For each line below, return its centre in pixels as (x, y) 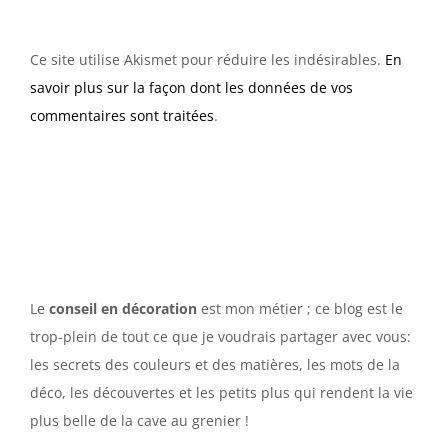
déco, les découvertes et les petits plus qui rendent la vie (221, 393)
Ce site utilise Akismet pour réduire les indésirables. (207, 60)
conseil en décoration (123, 309)
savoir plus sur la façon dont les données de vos (191, 88)
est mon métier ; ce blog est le (300, 309)
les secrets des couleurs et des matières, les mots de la (215, 365)
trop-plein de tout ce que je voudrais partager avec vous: (220, 337)
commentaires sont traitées (122, 116)
